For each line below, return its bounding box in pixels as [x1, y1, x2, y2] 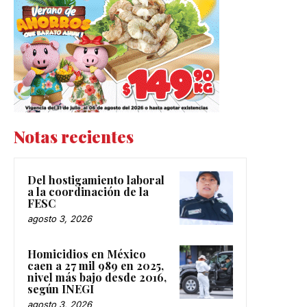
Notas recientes [14, 125, 134, 147]
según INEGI [27, 281, 94, 296]
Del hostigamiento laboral [27, 172, 164, 187]
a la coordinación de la [27, 184, 149, 199]
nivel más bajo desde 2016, [27, 269, 167, 284]
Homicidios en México [27, 246, 146, 261]
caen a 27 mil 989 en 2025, [27, 258, 164, 273]
